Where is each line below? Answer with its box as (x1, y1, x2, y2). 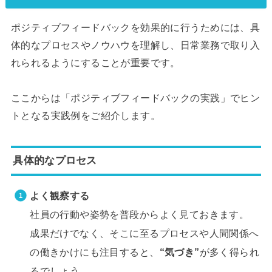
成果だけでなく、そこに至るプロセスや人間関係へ (30, 228, 259, 239)
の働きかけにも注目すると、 (30, 246, 160, 258)
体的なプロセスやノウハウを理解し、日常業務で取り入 (10, 39, 260, 51)
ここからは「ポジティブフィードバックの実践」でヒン (10, 92, 260, 104)
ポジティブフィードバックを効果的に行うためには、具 (10, 22, 260, 33)
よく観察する (30, 190, 90, 202)
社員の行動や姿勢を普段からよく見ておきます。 (30, 209, 250, 220)
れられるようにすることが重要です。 (10, 57, 180, 69)
